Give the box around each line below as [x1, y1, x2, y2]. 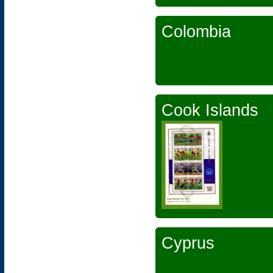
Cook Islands [161, 101, 258, 119]
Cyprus [161, 234, 214, 252]
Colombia [161, 23, 231, 41]
